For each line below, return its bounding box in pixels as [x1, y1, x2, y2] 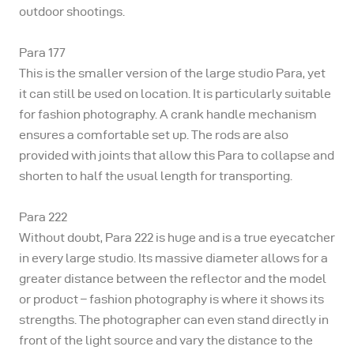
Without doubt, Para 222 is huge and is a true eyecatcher [19, 231, 335, 245]
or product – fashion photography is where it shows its [19, 292, 324, 307]
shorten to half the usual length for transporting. [19, 169, 292, 183]
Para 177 [19, 46, 66, 60]
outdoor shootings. [19, 5, 125, 19]
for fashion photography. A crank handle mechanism [19, 107, 317, 122]
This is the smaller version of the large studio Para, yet [19, 66, 326, 81]
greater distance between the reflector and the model [19, 272, 326, 286]
